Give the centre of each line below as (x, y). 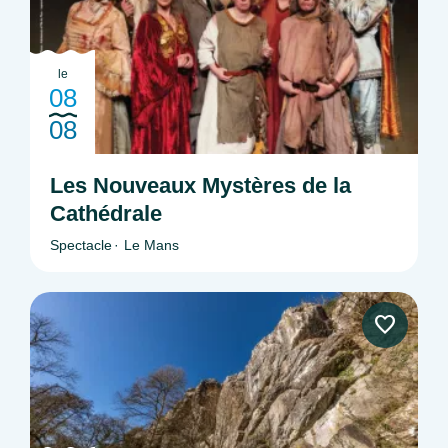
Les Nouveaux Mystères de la (200, 185)
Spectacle (81, 244)
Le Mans (151, 244)
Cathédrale (106, 213)
